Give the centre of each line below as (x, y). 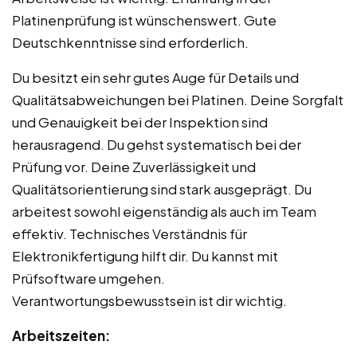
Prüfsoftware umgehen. (88, 279)
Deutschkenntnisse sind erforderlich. (130, 43)
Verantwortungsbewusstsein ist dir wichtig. (149, 301)
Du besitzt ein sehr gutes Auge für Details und (155, 78)
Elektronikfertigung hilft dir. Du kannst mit (145, 256)
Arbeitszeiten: (61, 336)
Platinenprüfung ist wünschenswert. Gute (144, 20)
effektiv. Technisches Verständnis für (129, 234)
